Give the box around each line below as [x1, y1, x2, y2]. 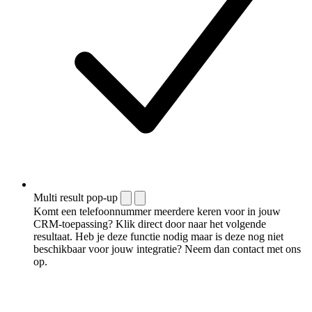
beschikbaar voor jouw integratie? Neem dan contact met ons [33, 242, 301, 255]
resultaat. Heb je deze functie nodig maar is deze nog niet [33, 230, 283, 242]
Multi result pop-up [33, 191, 118, 203]
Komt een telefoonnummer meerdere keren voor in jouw [33, 205, 281, 217]
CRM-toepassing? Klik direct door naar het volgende [33, 217, 266, 230]
